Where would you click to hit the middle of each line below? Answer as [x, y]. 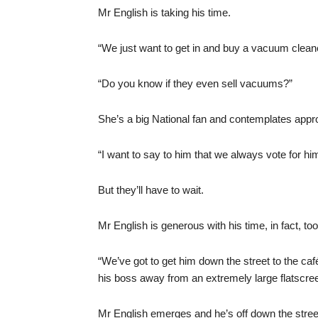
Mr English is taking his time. [164, 12]
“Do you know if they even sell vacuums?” [195, 83]
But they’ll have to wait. [151, 190]
